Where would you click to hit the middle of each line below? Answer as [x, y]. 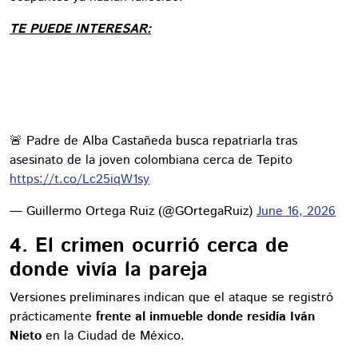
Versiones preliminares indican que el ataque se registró [171, 297]
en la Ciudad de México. [113, 336]
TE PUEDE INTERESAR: [80, 29]
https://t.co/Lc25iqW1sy [80, 179]
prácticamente [53, 316]
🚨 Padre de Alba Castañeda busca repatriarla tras [153, 141]
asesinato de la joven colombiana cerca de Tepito [151, 160]
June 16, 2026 [296, 211]
